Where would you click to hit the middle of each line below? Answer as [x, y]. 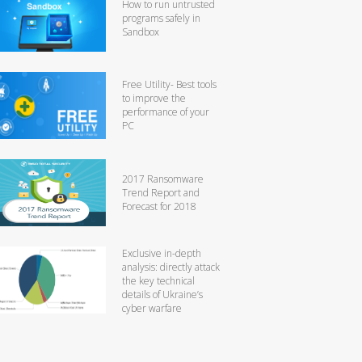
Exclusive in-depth [162, 253]
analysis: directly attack [171, 267]
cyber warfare [152, 308]
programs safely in [161, 18]
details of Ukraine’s [162, 294]
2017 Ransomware [163, 179]
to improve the [154, 98]
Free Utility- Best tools [169, 84]
